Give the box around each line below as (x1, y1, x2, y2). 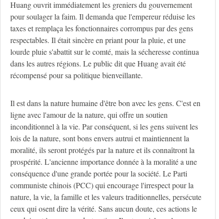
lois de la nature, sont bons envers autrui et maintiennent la (10, 133, 189, 144)
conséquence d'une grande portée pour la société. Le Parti (10, 168, 187, 179)
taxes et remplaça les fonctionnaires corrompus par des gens (10, 23, 193, 34)
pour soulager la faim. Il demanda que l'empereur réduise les (10, 11, 195, 22)
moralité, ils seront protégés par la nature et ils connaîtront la (10, 145, 195, 155)
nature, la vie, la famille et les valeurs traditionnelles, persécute (10, 192, 201, 202)
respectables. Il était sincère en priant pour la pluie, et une (10, 35, 186, 45)
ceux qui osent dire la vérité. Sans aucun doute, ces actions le (10, 203, 197, 214)
